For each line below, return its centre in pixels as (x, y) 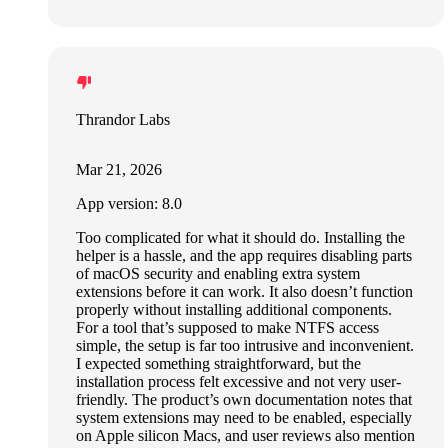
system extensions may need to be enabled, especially (244, 418)
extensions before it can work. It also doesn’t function (244, 292)
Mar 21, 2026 (119, 170)
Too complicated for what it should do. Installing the (240, 238)
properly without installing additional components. (234, 310)
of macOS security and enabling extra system (218, 274)
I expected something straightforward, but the (218, 364)
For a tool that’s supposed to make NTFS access (227, 328)
